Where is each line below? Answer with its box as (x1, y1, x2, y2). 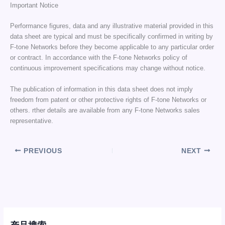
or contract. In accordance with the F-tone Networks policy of (10, 54, 187, 62)
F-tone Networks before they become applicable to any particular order (10, 43, 214, 51)
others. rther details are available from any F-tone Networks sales (10, 106, 200, 114)
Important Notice (10, 2, 58, 10)
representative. (10, 117, 53, 125)
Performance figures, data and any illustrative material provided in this (10, 22, 213, 30)
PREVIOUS (21, 147, 62, 155)
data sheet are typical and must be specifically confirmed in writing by (10, 33, 213, 41)
